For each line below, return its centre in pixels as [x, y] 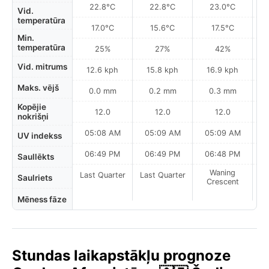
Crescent [222, 182]
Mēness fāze [42, 199]
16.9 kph [222, 70]
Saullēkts [36, 157]
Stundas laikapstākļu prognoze [121, 255]
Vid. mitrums [42, 67]
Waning [222, 173]
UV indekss [40, 136]
